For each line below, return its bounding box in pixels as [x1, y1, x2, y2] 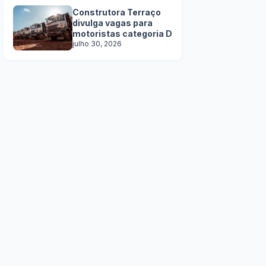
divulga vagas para [72, 18, 153, 28]
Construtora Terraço [72, 7, 161, 17]
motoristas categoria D [72, 28, 172, 39]
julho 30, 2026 [72, 39, 122, 48]
